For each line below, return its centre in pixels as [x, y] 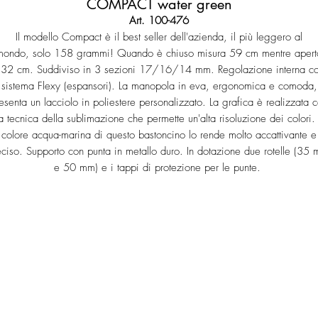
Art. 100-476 [159, 21]
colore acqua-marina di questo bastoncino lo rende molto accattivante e [159, 135]
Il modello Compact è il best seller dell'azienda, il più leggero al [159, 37]
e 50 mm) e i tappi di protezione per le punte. [159, 168]
